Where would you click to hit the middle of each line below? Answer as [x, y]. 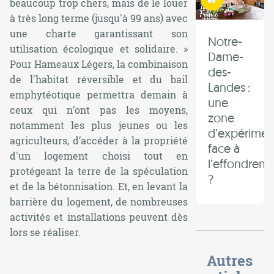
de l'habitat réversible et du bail [99, 79]
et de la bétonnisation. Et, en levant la [99, 186]
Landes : [229, 87]
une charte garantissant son [99, 33]
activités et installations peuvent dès [99, 217]
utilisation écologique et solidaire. [94, 48]
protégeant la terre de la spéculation [99, 171]
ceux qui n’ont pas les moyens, [99, 109]
